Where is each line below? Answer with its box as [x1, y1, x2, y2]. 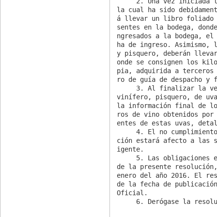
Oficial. [117, 188, 148, 197]
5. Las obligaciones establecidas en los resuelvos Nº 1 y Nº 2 [117, 154, 137, 162]
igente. [117, 145, 144, 153]
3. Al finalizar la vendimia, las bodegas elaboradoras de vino [117, 84, 137, 92]
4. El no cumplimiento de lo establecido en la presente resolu [117, 127, 137, 136]
